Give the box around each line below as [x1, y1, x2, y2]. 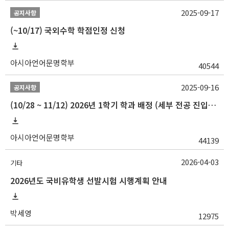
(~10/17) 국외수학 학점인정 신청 [10, 24, 125, 36]
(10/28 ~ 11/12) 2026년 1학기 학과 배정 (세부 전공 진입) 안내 [208, 98, 216, 111]
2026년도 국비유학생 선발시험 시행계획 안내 [10, 174, 167, 187]
